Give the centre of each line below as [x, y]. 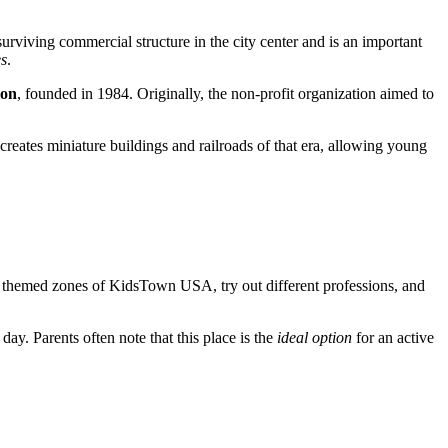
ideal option [314, 338]
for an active [393, 338]
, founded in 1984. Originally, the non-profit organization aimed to [225, 94]
